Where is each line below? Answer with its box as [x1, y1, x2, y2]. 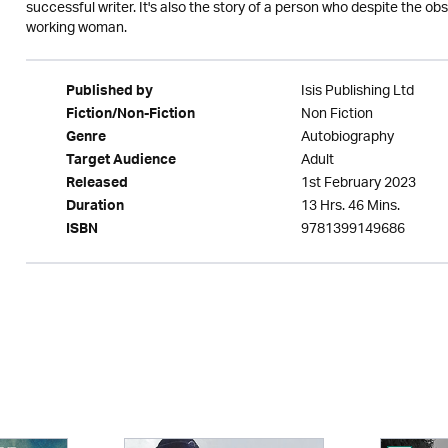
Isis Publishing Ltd [300, 76, 414, 107]
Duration [65, 194, 124, 222]
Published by [65, 79, 153, 107]
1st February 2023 [300, 168, 416, 199]
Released [65, 171, 128, 199]
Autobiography [300, 122, 394, 153]
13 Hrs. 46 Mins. [300, 191, 400, 222]
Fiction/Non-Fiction [65, 102, 195, 130]
